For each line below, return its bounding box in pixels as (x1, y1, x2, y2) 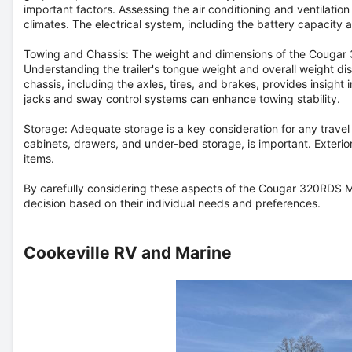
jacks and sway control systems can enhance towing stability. (24, 91, 340, 105)
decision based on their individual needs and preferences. (24, 196, 321, 210)
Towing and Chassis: (24, 46, 132, 60)
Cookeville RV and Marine (24, 242, 232, 262)
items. (24, 151, 54, 165)
